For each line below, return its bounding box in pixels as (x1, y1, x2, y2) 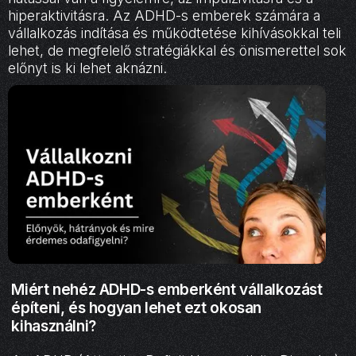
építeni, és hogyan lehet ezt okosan (11, 298, 262, 318)
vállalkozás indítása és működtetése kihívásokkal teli (8, 24, 341, 41)
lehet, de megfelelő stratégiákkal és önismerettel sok (8, 41, 346, 59)
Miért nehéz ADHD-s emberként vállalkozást (11, 280, 323, 300)
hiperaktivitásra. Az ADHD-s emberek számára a (8, 6, 320, 24)
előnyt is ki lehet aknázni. (8, 59, 167, 76)
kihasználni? (11, 316, 96, 336)
